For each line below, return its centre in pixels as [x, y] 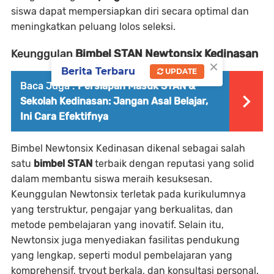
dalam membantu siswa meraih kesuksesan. [112, 179]
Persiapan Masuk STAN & [137, 86]
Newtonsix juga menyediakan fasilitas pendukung [125, 240]
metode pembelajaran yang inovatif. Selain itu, [117, 225]
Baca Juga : [47, 86]
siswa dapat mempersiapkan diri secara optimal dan [130, 11]
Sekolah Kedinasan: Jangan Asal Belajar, [114, 101]
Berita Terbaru [98, 71]
